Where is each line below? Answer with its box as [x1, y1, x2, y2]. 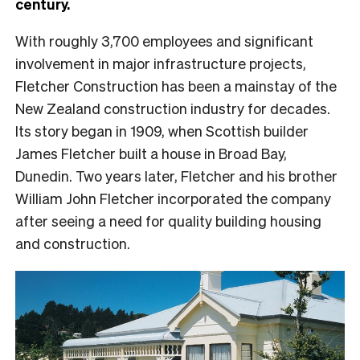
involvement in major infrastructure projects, [15, 53, 306, 72]
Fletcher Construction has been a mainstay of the [15, 76, 337, 95]
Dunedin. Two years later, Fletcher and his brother [15, 166, 337, 185]
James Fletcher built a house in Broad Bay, [15, 143, 287, 162]
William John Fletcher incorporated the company [15, 188, 331, 207]
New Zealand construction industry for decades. [15, 98, 330, 117]
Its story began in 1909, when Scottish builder [15, 121, 309, 140]
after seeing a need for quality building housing [15, 211, 321, 230]
